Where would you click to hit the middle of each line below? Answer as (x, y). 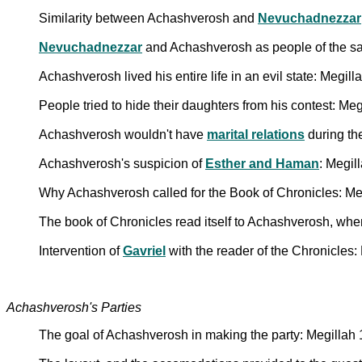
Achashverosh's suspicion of (122, 163)
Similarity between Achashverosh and (148, 18)
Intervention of (81, 250)
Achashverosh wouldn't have (123, 134)
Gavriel (144, 250)
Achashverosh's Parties (74, 307)
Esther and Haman (262, 163)
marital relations (256, 134)
